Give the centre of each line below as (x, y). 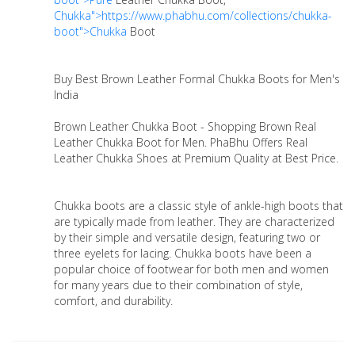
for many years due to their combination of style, (178, 285)
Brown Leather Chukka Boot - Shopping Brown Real (185, 127)
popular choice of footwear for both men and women (191, 269)
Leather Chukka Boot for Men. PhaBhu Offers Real (181, 143)
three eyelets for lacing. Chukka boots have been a (183, 254)
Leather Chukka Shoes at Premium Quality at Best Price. (196, 158)
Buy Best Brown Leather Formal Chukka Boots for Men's (197, 79)
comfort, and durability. (113, 301)
